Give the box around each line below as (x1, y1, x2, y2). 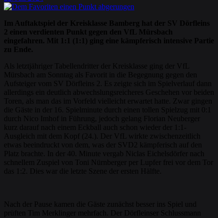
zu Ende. (4, 45, 33, 54)
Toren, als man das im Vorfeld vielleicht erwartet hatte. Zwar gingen (4, 97, 212, 106)
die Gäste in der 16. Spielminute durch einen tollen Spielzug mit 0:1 (4, 106, 211, 114)
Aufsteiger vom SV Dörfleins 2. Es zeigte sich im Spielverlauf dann (4, 79, 212, 88)
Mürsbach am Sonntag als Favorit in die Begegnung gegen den (4, 71, 197, 79)
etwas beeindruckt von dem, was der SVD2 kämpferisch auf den (4, 141, 202, 149)
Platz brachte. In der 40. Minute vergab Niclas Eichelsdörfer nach (4, 149, 204, 158)
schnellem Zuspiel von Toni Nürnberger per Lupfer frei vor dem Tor (4, 158, 213, 167)
